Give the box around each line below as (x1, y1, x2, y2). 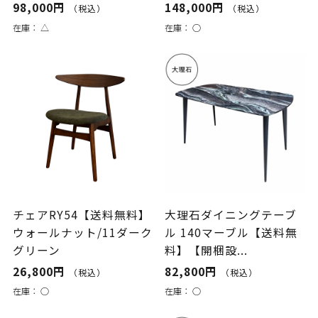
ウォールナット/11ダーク (12, 224, 153, 241)
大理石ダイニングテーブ (165, 207, 297, 224)
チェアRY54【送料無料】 (12, 207, 150, 224)
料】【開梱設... (165, 242, 248, 259)
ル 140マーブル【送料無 (165, 224, 298, 241)
